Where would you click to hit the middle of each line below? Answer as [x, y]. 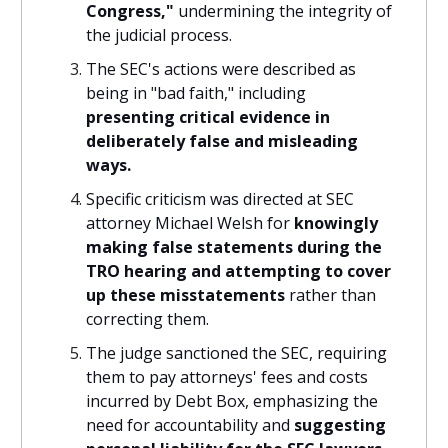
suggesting [340, 425]
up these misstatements [185, 295]
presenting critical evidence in [208, 117]
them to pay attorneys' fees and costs [227, 377]
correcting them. [147, 319]
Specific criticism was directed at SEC [220, 199]
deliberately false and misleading [222, 141]
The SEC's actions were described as [221, 69]
